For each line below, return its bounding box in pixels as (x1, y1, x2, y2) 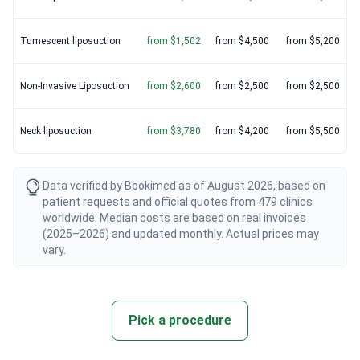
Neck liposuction (20, 125, 92, 137)
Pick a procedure (129, 313, 231, 329)
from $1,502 (147, 35, 201, 47)
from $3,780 (147, 125, 201, 137)
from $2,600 (147, 80, 201, 92)
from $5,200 (286, 35, 340, 47)
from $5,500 (286, 125, 340, 137)
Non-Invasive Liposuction (20, 80, 129, 92)
